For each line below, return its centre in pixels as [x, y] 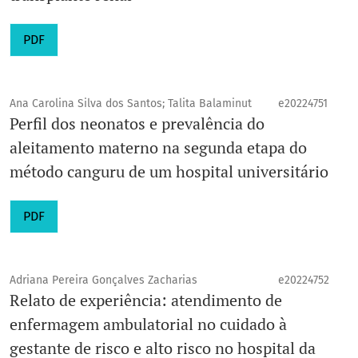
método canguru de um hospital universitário [169, 172]
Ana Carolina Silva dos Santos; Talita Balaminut [131, 104]
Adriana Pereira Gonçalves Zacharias [103, 280]
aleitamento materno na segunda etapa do [158, 148]
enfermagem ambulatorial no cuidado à [148, 324]
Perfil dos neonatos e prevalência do [137, 124]
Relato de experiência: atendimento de [146, 300]
